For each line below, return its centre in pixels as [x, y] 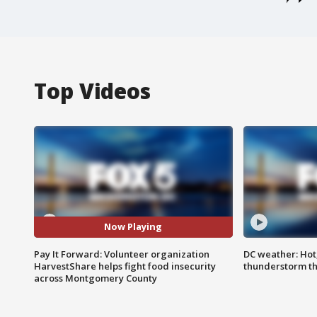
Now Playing [133, 227]
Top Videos [92, 91]
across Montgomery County [96, 278]
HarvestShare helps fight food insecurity [125, 266]
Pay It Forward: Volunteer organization [122, 254]
